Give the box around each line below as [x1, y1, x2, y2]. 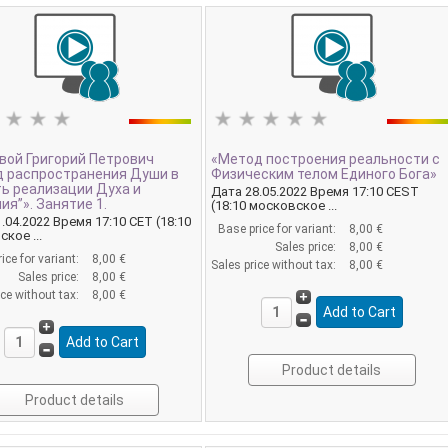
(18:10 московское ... [211, 198, 338, 214]
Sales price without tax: [211, 258, 340, 273]
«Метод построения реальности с [211, 151, 441, 168]
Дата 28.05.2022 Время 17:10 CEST [211, 184, 420, 200]
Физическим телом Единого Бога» [211, 166, 438, 183]
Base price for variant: [218, 222, 340, 237]
